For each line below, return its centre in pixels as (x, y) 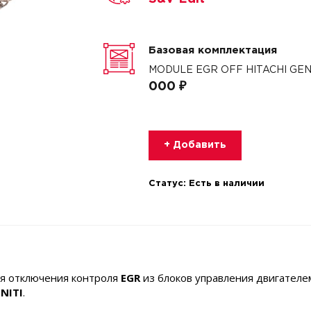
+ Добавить (195, 145)
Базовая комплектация (212, 50)
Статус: (168, 184)
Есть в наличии (226, 184)
